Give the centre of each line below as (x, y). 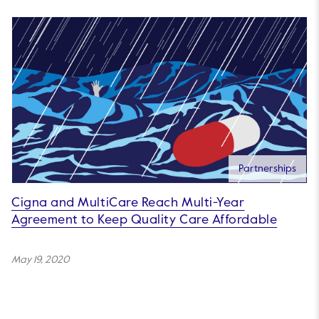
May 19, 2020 (40, 260)
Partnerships (267, 169)
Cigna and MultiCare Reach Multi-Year (128, 203)
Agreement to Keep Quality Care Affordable (145, 220)
